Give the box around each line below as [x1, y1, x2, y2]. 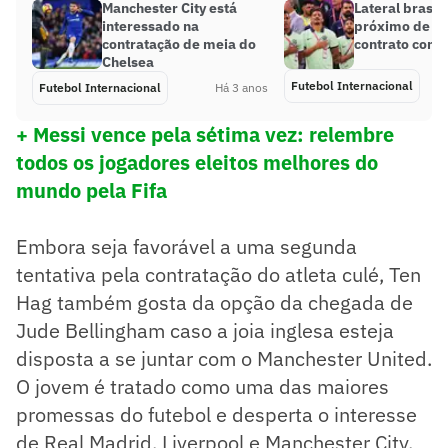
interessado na [102, 16, 199, 35]
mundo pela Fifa [16, 176, 167, 204]
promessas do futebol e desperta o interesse [16, 400, 417, 428]
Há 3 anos [215, 79, 268, 95]
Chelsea [102, 52, 154, 71]
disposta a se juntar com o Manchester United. [16, 344, 432, 372]
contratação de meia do [102, 34, 256, 53]
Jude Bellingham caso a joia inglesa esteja [16, 316, 394, 344]
